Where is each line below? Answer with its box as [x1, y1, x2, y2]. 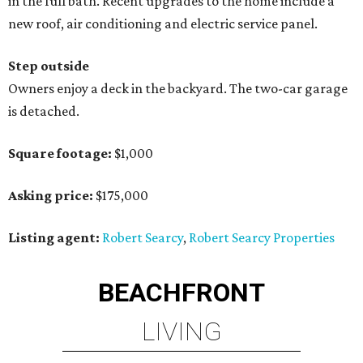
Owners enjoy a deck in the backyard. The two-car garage [8, 80, 348, 97]
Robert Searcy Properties [189, 229, 335, 246]
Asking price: [8, 187, 93, 204]
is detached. [8, 103, 79, 120]
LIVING [141, 316, 222, 348]
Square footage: [8, 145, 112, 162]
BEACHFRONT [98, 277, 265, 309]
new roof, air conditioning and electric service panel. [8, 15, 318, 32]
